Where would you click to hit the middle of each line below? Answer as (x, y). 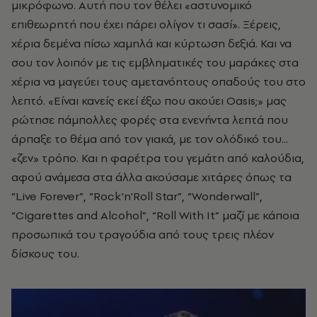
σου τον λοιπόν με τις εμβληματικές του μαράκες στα (155, 63)
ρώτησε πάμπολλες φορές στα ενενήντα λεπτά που (150, 120)
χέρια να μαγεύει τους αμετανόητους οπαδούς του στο (158, 82)
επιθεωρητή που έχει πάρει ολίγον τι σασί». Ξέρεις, (146, 24)
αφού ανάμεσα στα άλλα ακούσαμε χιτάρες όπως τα (151, 177)
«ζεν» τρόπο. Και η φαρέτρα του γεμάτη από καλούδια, (158, 158)
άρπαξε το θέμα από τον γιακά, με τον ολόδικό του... (150, 139)
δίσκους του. (45, 254)
